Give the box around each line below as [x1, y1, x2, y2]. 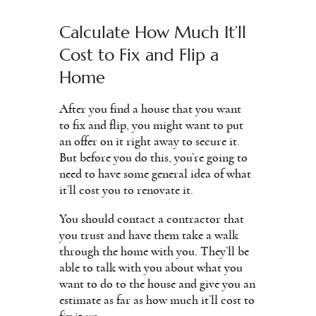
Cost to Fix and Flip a [59, 44, 219, 66]
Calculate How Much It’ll [59, 21, 246, 43]
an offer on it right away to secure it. [59, 135, 240, 148]
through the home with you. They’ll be [59, 245, 249, 258]
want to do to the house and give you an [59, 277, 255, 291]
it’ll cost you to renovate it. [59, 183, 193, 197]
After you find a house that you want [59, 102, 241, 116]
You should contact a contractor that [59, 212, 244, 226]
